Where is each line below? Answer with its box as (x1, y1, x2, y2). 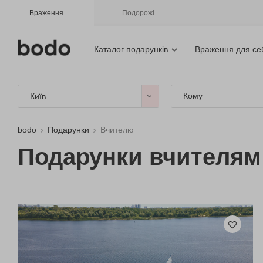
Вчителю (100, 125, 134, 134)
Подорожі (122, 9, 154, 17)
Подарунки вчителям (18, 144, 261, 170)
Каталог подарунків (94, 45, 168, 54)
